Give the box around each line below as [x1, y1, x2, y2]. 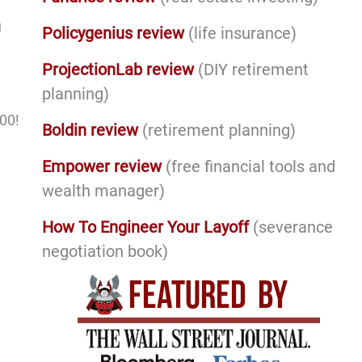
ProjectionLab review [41, 59, 194, 79]
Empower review [41, 156, 162, 176]
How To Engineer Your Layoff [41, 217, 249, 237]
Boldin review [41, 120, 138, 140]
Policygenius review [41, 23, 184, 43]
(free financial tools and [161, 156, 335, 176]
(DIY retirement [193, 59, 309, 79]
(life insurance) [187, 23, 297, 43]
